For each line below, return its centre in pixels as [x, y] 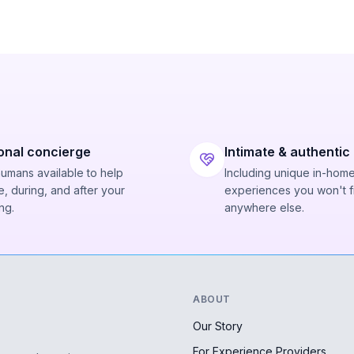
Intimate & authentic [287, 152]
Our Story [218, 326]
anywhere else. [264, 207]
